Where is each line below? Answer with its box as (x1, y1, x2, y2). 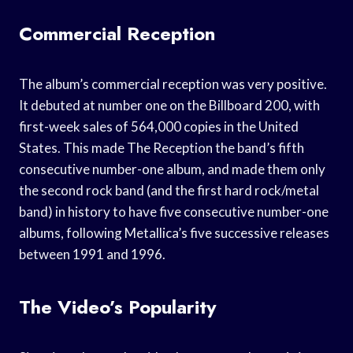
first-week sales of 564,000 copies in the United (19, 117, 299, 135)
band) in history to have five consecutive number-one (19, 203, 329, 220)
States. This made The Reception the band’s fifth (19, 139, 304, 156)
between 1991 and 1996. (19, 245, 165, 262)
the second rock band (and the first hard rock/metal (19, 181, 319, 199)
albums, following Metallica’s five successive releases (19, 224, 329, 241)
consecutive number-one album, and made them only (19, 160, 325, 177)
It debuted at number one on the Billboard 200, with (19, 96, 320, 113)
